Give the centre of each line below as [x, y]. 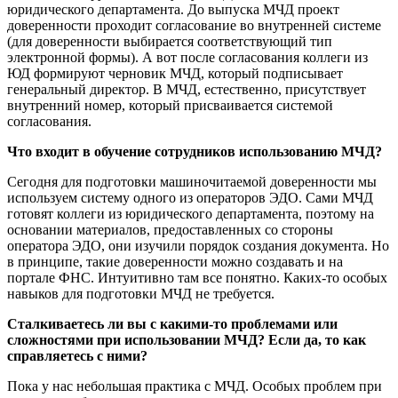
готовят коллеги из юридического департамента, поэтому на [191, 213]
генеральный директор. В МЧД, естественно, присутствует [187, 89]
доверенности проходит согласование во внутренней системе [194, 25]
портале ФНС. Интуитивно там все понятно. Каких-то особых [197, 277]
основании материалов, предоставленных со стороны [170, 229]
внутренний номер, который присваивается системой [170, 105]
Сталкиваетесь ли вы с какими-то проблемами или [172, 323]
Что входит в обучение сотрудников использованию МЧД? [195, 151]
